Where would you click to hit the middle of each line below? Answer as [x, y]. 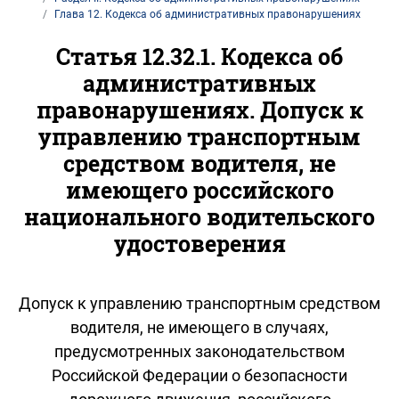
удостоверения [199, 243]
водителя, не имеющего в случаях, [199, 327]
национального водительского [199, 216]
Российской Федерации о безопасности [199, 375]
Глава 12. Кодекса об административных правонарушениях [207, 14]
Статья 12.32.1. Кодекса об [199, 56]
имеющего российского [199, 190]
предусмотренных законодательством [199, 351]
